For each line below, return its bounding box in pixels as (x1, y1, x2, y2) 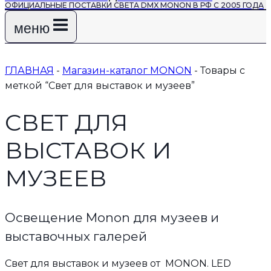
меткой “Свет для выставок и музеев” (5, 80, 195, 92)
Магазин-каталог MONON (62, 65, 192, 77)
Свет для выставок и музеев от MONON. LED (5, 258, 231, 270)
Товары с (200, 65, 245, 77)
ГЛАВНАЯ (5, 65, 54, 77)
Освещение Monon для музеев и (5, 209, 219, 225)
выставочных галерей (5, 228, 147, 244)
